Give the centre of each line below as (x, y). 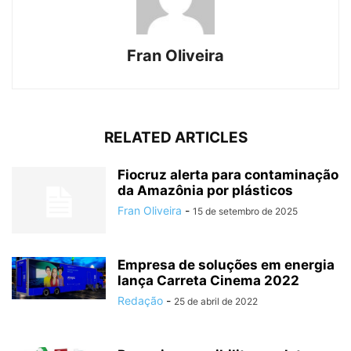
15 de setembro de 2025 (245, 212)
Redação (140, 301)
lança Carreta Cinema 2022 (208, 281)
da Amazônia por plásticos (205, 191)
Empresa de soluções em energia (226, 265)
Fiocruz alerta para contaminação (228, 175)
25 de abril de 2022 (216, 302)
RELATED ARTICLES (175, 138)
